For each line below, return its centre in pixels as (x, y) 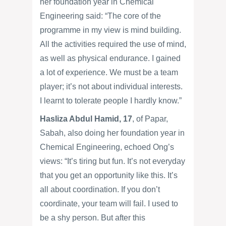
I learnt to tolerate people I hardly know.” (111, 101)
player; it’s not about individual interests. (111, 87)
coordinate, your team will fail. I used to (109, 204)
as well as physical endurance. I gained (110, 58)
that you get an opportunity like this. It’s (109, 175)
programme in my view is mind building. (110, 30)
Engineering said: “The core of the (100, 16)
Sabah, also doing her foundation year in (112, 133)
